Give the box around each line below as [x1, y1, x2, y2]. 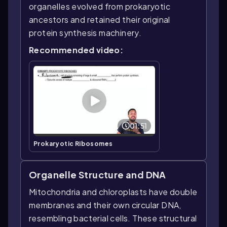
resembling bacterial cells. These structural [29, 212, 197, 223]
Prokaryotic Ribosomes [33, 139, 113, 147]
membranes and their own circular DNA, [29, 199, 181, 210]
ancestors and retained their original [29, 14, 170, 25]
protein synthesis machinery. [29, 27, 142, 39]
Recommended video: [29, 45, 124, 56]
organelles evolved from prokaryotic [29, 1, 170, 12]
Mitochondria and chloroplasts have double [29, 186, 198, 197]
